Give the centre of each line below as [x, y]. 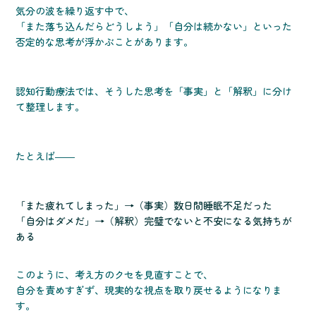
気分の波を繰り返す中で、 [75, 11]
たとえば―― [45, 156]
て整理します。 [50, 107]
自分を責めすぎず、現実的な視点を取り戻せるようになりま [149, 290]
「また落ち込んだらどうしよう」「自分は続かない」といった [154, 26]
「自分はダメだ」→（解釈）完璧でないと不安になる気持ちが [154, 221]
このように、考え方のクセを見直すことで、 [115, 275]
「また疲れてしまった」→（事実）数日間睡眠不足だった [144, 206]
